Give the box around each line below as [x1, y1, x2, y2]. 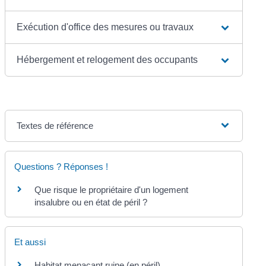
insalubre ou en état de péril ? [34, 197, 148, 207]
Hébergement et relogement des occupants [17, 54, 198, 65]
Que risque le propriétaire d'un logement [34, 184, 189, 195]
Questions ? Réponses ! [14, 161, 109, 172]
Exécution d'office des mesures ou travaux [17, 21, 194, 32]
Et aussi [14, 237, 46, 247]
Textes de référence [17, 120, 94, 131]
